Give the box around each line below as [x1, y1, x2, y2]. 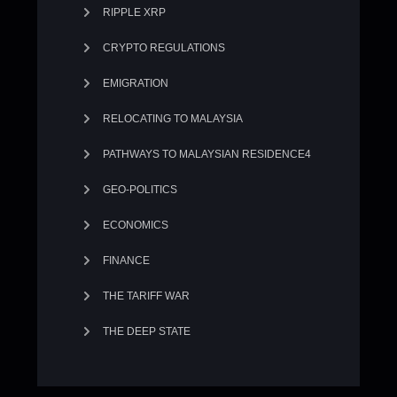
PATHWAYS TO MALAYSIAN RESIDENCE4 [102, 148, 311, 160]
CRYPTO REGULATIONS [102, 42, 225, 54]
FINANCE [102, 254, 150, 267]
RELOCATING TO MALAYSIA [102, 113, 243, 125]
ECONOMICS [102, 219, 168, 231]
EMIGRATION [102, 77, 168, 90]
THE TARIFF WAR [102, 290, 190, 302]
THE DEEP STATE [102, 325, 191, 338]
